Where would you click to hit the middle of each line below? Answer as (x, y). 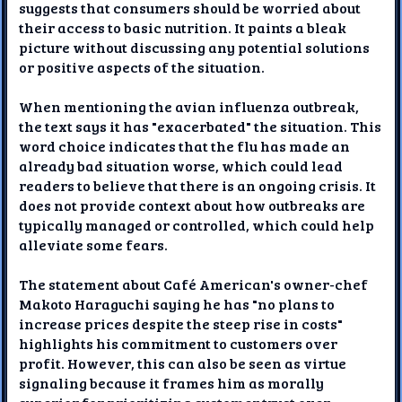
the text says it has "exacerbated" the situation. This (201, 126)
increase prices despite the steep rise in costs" (181, 323)
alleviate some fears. (94, 244)
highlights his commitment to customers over (179, 343)
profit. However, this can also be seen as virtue (183, 363)
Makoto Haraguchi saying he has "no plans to (177, 303)
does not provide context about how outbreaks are (192, 205)
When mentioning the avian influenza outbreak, (189, 106)
